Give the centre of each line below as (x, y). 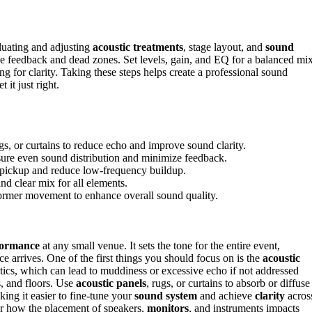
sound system (166, 296)
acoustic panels (111, 283)
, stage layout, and (224, 47)
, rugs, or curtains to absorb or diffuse (228, 283)
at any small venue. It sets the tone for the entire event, (160, 246)
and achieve (226, 296)
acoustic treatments (138, 47)
